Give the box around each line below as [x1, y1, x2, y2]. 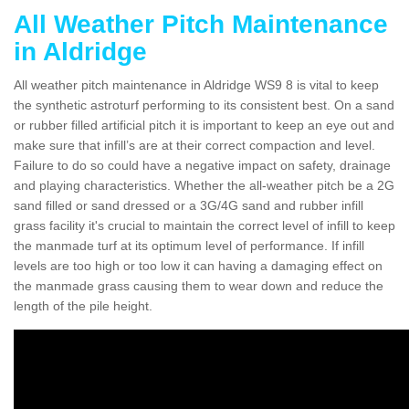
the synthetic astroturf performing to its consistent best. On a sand [14, 97, 394, 112]
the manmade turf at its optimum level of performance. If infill [14, 237, 364, 253]
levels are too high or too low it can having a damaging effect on [14, 257, 383, 273]
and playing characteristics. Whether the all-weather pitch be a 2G [14, 177, 394, 193]
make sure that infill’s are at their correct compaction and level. [14, 137, 375, 152]
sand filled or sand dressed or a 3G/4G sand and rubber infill [14, 197, 363, 213]
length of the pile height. [14, 298, 152, 313]
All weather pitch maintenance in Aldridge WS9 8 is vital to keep [14, 77, 379, 92]
